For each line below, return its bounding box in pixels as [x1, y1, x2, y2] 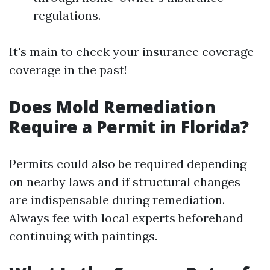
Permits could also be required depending [9, 156, 246, 171]
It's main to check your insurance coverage [9, 44, 254, 59]
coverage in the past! [9, 62, 127, 77]
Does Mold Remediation [9, 95, 216, 118]
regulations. [33, 8, 101, 23]
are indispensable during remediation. [9, 192, 225, 207]
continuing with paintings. [9, 228, 157, 243]
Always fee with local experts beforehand [9, 210, 243, 225]
